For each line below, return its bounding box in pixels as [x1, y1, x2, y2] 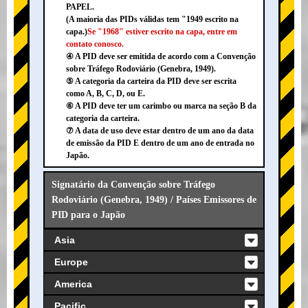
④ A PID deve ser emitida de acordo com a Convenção [66, 52, 256, 62]
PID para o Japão [52, 210, 125, 221]
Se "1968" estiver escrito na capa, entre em [87, 27, 237, 37]
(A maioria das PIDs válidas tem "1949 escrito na [66, 14, 239, 25]
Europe [54, 256, 88, 268]
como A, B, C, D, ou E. [66, 89, 145, 99]
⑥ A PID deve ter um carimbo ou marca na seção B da [66, 101, 256, 111]
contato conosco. [66, 39, 124, 49]
